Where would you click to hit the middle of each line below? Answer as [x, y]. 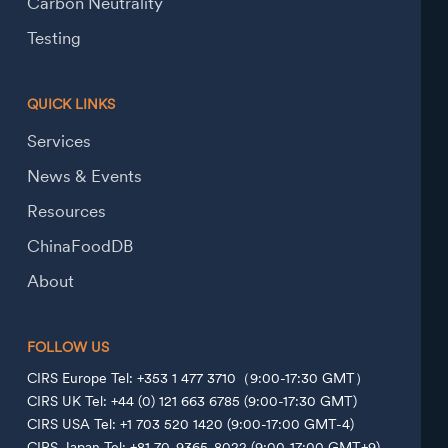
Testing [53, 39]
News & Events [84, 177]
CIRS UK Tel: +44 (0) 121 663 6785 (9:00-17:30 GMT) [191, 401]
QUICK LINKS [70, 104]
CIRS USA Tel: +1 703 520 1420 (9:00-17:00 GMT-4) [190, 424]
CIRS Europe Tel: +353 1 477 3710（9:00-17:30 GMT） [197, 378]
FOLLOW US [67, 347]
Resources [66, 212]
